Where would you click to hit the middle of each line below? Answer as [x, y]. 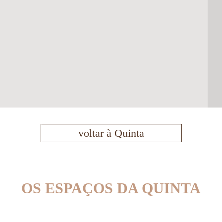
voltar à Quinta [111, 133]
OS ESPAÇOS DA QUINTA [111, 188]
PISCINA [75, 209]
